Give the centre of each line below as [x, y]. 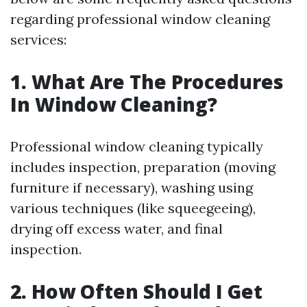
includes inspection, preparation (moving [143, 167]
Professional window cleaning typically [137, 146]
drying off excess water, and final [116, 229]
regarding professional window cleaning [140, 19]
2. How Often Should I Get [136, 291]
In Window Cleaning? [114, 104]
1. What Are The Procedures [147, 82]
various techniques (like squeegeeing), [133, 208]
